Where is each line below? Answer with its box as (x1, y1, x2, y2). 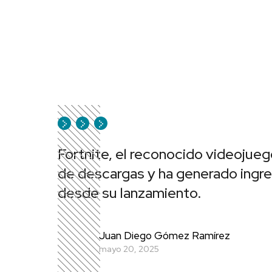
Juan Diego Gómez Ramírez (98, 228, 230, 242)
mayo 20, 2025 (98, 243, 159, 254)
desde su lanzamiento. (57, 183, 201, 203)
